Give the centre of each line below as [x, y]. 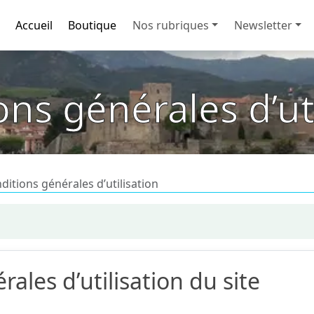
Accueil [34, 25]
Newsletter [263, 25]
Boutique [93, 25]
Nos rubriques [170, 25]
